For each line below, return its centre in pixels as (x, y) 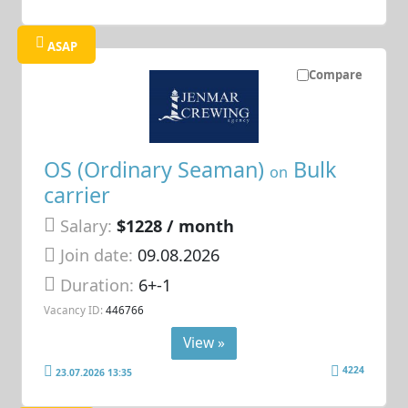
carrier (77, 194)
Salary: (87, 225)
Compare (335, 75)
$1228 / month (176, 225)
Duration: (100, 285)
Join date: (97, 255)
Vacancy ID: (74, 310)
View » (204, 342)
